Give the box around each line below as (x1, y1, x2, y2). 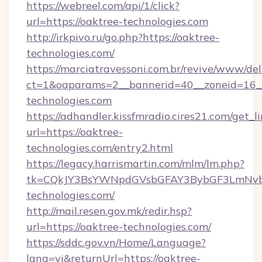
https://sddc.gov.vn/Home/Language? (26, 236, 206, 249)
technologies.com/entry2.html (26, 141, 173, 154)
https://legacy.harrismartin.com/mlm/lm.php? (26, 157, 244, 170)
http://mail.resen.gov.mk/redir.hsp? (26, 204, 192, 218)
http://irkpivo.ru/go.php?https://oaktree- (26, 30, 219, 44)
